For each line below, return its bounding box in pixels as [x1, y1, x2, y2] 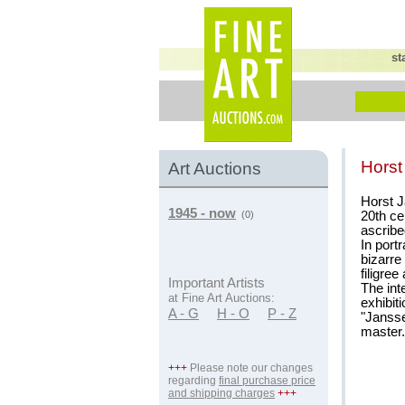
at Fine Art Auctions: [168, 291, 275, 305]
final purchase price [219, 374, 316, 387]
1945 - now [168, 206, 236, 221]
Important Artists [168, 276, 265, 290]
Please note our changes [187, 362, 313, 374]
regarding [168, 374, 219, 387]
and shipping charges [168, 387, 275, 400]
